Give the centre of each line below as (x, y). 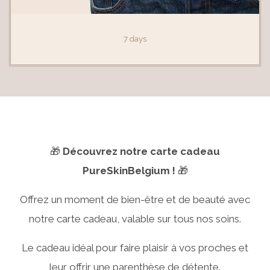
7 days (135, 39)
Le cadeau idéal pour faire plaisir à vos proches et (135, 247)
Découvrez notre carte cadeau (141, 151)
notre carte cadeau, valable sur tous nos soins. (135, 218)
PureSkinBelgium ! (129, 170)
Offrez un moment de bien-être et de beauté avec (135, 199)
